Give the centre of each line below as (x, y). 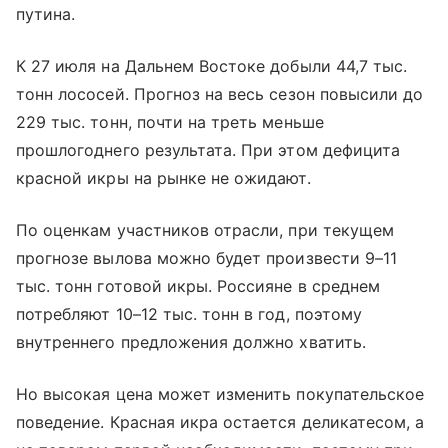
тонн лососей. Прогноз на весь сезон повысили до (220, 94)
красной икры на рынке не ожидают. (166, 178)
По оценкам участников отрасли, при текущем (205, 230)
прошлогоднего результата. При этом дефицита (208, 150)
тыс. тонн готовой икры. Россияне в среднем (198, 286)
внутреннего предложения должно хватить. (191, 342)
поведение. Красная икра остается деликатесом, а (220, 422)
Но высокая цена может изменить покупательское (220, 394)
